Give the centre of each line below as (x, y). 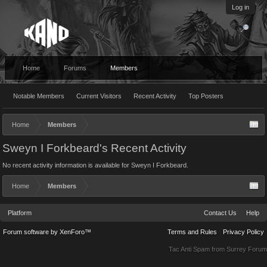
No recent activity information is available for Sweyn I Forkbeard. (95, 165)
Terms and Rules (192, 232)
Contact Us (220, 213)
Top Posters (206, 96)
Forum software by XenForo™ (47, 232)
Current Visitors (99, 96)
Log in (240, 7)
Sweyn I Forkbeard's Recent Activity (94, 148)
